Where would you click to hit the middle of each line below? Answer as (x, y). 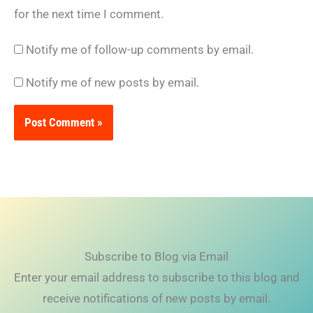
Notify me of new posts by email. (112, 82)
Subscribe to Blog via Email (156, 256)
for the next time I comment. (89, 14)
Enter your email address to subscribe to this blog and (156, 277)
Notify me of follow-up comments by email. (140, 49)
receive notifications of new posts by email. (156, 298)
